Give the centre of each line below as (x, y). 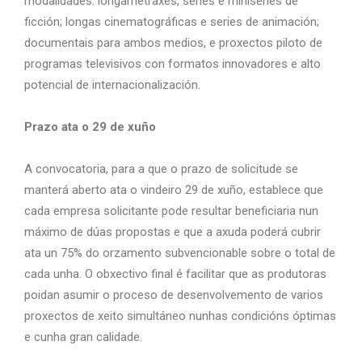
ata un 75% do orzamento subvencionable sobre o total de (180, 253)
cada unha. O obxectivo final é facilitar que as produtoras (175, 274)
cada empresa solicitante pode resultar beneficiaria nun (171, 210)
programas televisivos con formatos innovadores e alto (173, 63)
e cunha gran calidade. (83, 337)
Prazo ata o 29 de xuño (90, 126)
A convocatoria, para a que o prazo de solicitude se (161, 168)
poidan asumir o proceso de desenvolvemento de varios (174, 295)
